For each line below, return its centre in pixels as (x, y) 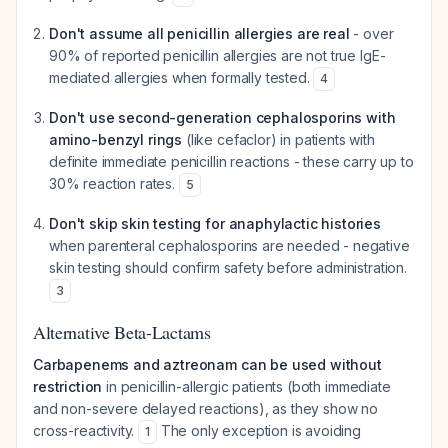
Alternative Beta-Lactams (122, 332)
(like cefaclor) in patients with (278, 139)
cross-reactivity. (86, 430)
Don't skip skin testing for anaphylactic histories (215, 223)
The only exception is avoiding (259, 430)
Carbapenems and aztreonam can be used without (207, 364)
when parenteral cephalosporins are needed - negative (229, 245)
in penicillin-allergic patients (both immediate (246, 386)
